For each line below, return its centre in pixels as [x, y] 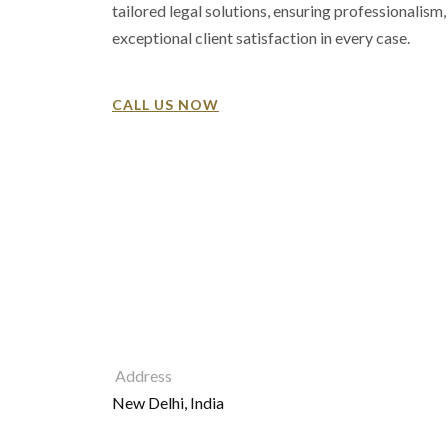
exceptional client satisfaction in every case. [261, 37]
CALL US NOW [165, 105]
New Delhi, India [168, 403]
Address [143, 376]
